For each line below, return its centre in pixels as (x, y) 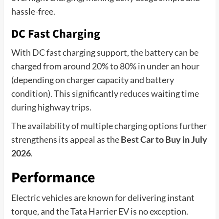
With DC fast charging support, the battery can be (105, 52)
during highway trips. (51, 107)
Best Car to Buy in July (164, 139)
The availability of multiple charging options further (109, 125)
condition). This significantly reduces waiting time (105, 93)
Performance (53, 177)
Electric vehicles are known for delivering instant (103, 197)
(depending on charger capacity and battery (92, 79)
